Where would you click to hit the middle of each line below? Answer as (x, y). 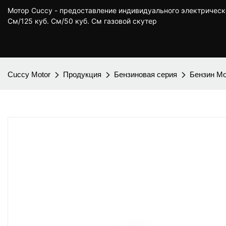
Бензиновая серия (146, 74)
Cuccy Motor (29, 74)
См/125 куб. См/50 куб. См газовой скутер (82, 21)
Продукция (82, 74)
